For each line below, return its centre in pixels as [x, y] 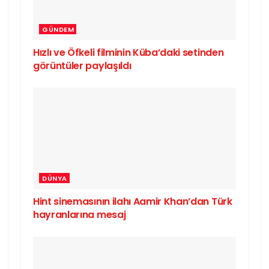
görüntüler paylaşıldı [82, 66]
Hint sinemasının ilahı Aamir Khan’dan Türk [133, 202]
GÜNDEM [58, 30]
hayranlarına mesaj [80, 215]
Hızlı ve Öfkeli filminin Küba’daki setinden [128, 53]
